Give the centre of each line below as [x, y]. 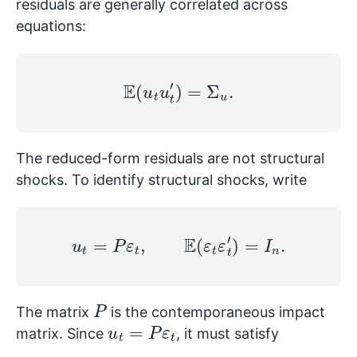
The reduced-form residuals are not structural [170, 158]
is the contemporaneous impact [216, 312]
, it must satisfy [228, 333]
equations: [51, 25]
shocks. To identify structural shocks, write [161, 179]
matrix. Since [62, 333]
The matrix [55, 312]
